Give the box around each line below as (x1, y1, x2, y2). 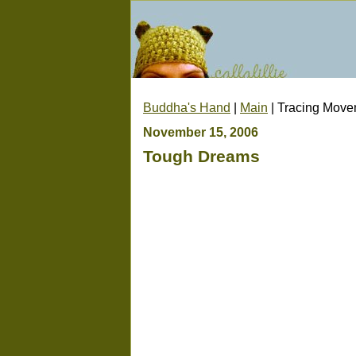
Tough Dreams (143, 147, 260, 165)
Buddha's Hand (143, 100, 230, 114)
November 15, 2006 (143, 125, 258, 139)
